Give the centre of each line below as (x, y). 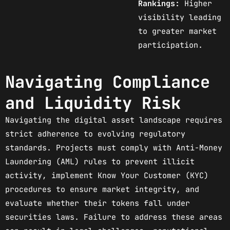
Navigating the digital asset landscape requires (114, 120)
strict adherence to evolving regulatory (95, 134)
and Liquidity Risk (93, 103)
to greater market (177, 31)
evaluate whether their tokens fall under (98, 204)
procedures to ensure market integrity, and (102, 190)
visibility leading (180, 17)
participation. (170, 45)
